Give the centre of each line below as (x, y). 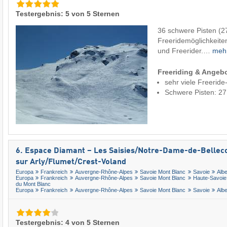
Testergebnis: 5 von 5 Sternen (68, 13)
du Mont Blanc (33, 184)
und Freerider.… (185, 50)
